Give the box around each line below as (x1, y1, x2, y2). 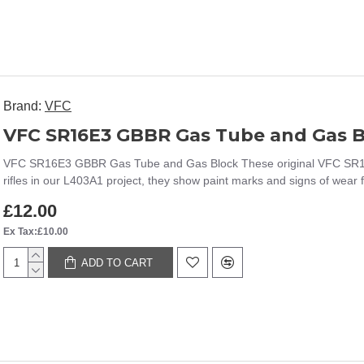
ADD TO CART (81, 256, 154, 269)
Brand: (3, 99, 41, 113)
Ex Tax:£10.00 (3, 226, 68, 237)
